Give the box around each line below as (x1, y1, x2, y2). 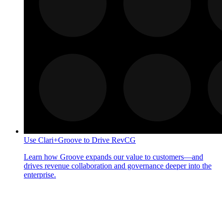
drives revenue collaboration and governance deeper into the (24, 162, 212, 170)
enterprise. (24, 170, 56, 179)
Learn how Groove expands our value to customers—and (24, 153, 203, 161)
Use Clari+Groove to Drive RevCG (24, 136, 136, 144)
